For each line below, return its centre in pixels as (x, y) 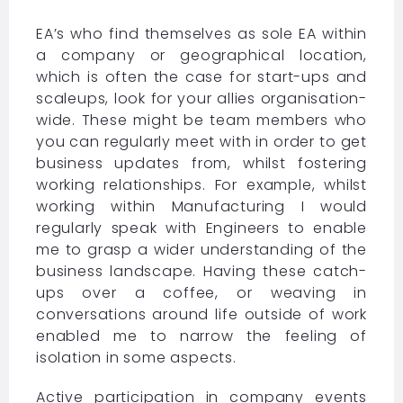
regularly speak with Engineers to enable (201, 228)
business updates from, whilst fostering (201, 163)
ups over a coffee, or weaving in (201, 292)
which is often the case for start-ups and (201, 76)
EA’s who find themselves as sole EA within (201, 33)
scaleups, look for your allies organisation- (201, 98)
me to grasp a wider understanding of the (201, 249)
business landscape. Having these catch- (201, 271)
